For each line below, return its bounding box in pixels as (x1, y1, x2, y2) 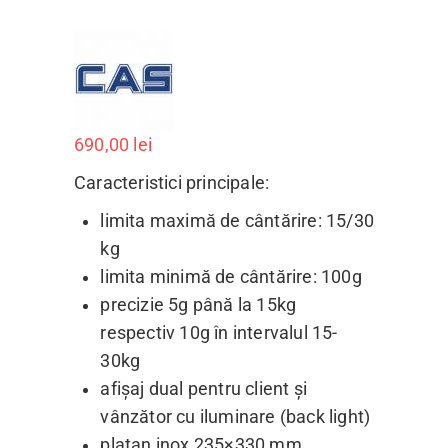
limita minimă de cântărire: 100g (100, 266, 362, 287)
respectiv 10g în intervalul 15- (100, 322, 338, 343)
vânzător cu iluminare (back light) (100, 406, 371, 427)
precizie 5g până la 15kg (100, 294, 297, 315)
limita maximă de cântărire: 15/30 (100, 210, 374, 231)
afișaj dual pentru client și (100, 378, 307, 399)
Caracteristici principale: (74, 172, 270, 193)
